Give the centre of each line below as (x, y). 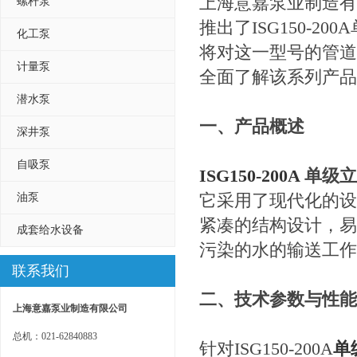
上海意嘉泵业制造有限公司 (70, 308)
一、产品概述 (252, 126)
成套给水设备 (50, 230)
